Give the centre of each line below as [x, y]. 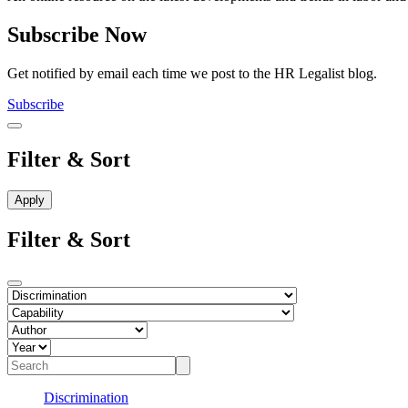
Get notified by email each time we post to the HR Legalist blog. [192, 74]
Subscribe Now [77, 35]
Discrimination [86, 397]
